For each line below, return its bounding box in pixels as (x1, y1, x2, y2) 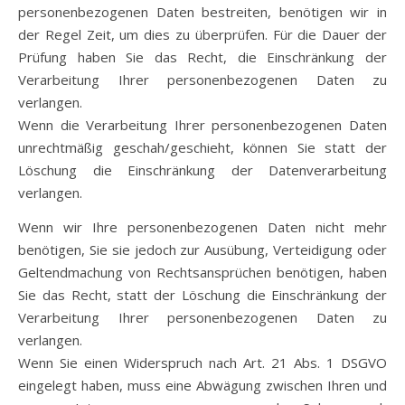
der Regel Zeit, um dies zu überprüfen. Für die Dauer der (18, 25, 387, 43)
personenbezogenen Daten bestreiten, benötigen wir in (18, 3, 387, 21)
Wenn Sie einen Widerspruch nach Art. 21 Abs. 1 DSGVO (18, 353, 387, 372)
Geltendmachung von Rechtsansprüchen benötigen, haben (18, 263, 387, 281)
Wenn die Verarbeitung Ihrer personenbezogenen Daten (18, 116, 387, 134)
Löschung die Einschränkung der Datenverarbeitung (18, 161, 387, 179)
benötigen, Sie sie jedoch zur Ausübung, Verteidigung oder (18, 240, 387, 259)
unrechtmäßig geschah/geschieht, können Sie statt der (18, 138, 387, 156)
